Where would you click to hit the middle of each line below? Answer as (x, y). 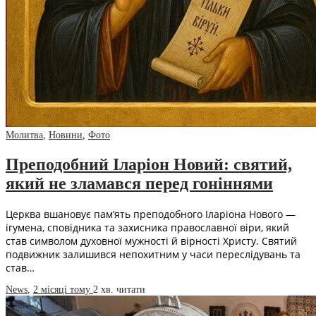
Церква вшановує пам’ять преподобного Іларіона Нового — (151, 214)
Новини (66, 135)
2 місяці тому (63, 289)
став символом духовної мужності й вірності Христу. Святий (151, 241)
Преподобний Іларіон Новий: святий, (149, 164)
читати (131, 289)
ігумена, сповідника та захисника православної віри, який (147, 227)
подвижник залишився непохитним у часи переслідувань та (153, 254)
